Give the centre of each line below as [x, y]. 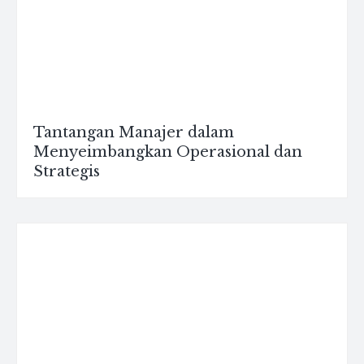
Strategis [67, 171]
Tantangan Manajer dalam [134, 132]
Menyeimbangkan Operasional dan [168, 152]
